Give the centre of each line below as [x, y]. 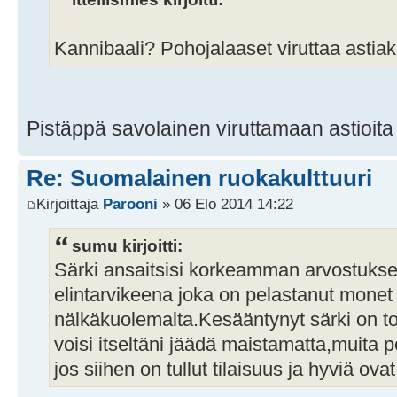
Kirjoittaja [70, 204]
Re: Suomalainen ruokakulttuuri [199, 178]
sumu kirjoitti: [127, 246]
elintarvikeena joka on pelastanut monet [223, 296]
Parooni [130, 204]
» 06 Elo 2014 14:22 [226, 204]
